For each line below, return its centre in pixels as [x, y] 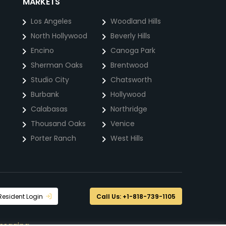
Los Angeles [51, 21]
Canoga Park [133, 50]
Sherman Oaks [57, 65]
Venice [123, 124]
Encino [42, 50]
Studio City [50, 80]
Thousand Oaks [58, 124]
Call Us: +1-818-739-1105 [136, 196]
